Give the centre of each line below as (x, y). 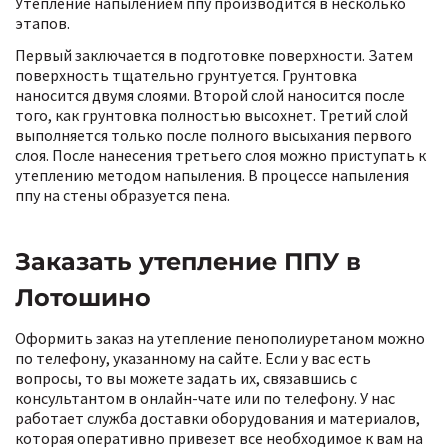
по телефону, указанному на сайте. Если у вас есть (193, 358)
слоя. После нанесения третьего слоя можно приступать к (220, 155)
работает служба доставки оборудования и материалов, (217, 418)
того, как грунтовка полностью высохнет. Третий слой (211, 115)
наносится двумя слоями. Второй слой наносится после (210, 95)
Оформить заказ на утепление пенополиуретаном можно (220, 338)
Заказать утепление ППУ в (188, 261)
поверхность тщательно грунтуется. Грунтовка (186, 75)
